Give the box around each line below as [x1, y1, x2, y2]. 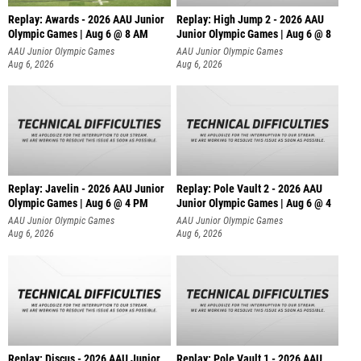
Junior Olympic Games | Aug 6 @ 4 [176, 197, 331, 211]
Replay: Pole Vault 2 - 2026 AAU [176, 182, 322, 197]
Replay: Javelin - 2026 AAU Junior [8, 182, 164, 197]
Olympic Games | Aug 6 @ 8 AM [8, 27, 148, 41]
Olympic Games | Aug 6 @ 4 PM [8, 197, 148, 211]
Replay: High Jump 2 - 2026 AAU [176, 12, 324, 27]
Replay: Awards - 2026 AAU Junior [8, 12, 164, 27]
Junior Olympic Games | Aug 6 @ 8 [176, 27, 331, 41]
